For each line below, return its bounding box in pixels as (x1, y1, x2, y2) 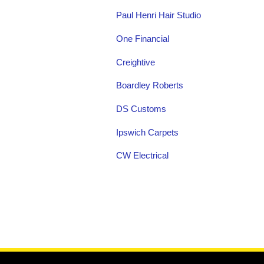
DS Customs (116, 104, 166, 114)
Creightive (116, 57, 155, 67)
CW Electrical (116, 151, 169, 161)
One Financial (116, 34, 169, 44)
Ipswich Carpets (116, 127, 179, 137)
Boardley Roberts (116, 81, 183, 91)
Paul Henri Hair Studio (116, 11, 201, 21)
